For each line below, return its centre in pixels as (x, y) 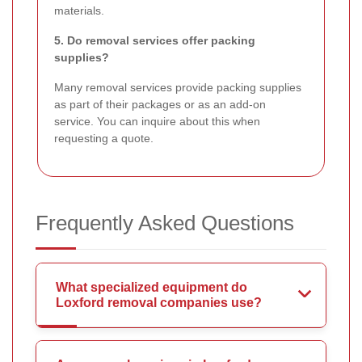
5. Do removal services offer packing (155, 41)
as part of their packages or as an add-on (160, 105)
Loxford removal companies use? (159, 303)
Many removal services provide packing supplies (178, 88)
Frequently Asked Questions (165, 223)
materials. (79, 11)
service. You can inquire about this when (157, 122)
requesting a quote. (104, 139)
